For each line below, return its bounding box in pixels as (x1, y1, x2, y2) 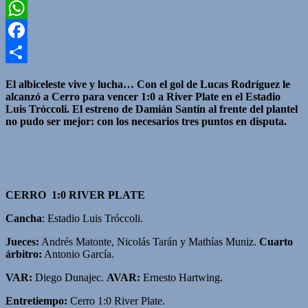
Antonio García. (42, 247, 114, 260)
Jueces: (5, 235, 39, 247)
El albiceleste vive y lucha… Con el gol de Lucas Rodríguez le (5, 78, 290, 90)
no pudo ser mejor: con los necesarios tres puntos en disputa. (5, 115, 287, 127)
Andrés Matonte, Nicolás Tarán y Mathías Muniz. (39, 235, 259, 247)
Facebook (5, 46, 48, 58)
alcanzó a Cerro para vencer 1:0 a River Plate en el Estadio (5, 90, 280, 102)
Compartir (5, 68, 49, 80)
